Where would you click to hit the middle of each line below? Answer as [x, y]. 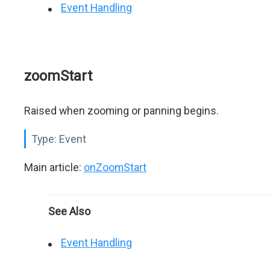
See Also [69, 211]
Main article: [54, 167]
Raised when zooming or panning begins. [121, 111]
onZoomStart [115, 167]
